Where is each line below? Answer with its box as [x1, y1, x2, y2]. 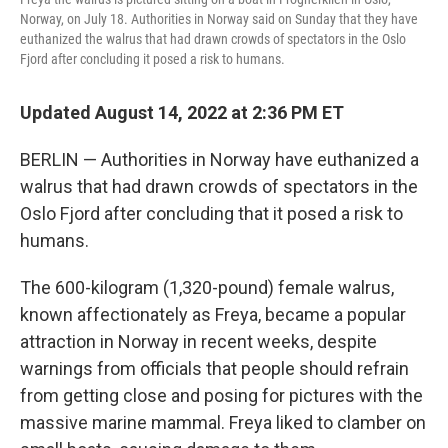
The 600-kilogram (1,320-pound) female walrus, [20, 277, 394, 298]
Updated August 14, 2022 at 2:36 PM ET [20, 102, 344, 123]
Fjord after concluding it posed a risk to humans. [20, 51, 285, 67]
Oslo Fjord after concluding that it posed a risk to [20, 203, 403, 224]
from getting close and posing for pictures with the [20, 385, 423, 406]
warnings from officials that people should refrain [20, 358, 409, 379]
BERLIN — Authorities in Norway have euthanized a [20, 149, 419, 170]
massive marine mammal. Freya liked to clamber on [20, 412, 426, 433]
